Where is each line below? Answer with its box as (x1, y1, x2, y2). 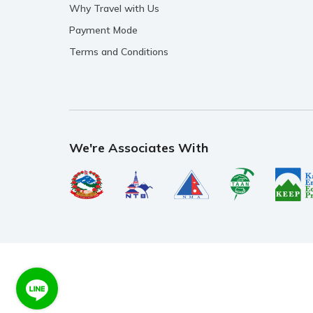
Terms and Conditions (69, 45, 168, 59)
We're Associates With (69, 140, 208, 156)
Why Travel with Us (69, 2, 159, 15)
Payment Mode (69, 24, 138, 37)
